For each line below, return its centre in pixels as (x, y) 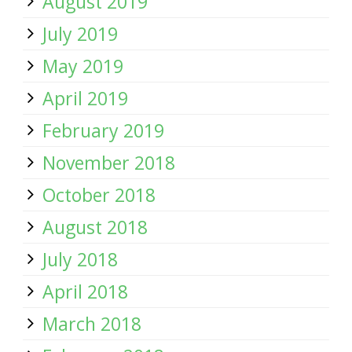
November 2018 (109, 163)
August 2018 (95, 227)
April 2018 (85, 291)
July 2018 (80, 259)
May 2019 (83, 66)
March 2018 (92, 324)
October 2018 (99, 195)
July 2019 (80, 34)
